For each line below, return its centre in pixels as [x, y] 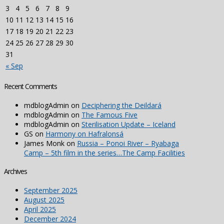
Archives [15, 171]
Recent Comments [30, 86]
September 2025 [51, 190]
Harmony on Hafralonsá [84, 133]
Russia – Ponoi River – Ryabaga [128, 143]
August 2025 [44, 199]
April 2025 [40, 209]
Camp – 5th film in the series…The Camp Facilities [104, 152]
